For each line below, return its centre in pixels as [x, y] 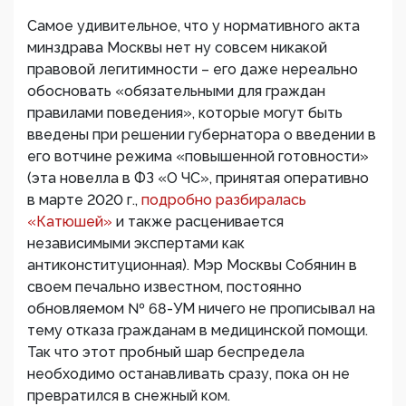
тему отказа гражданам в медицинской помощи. [198, 331]
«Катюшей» [72, 222]
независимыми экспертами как [136, 244]
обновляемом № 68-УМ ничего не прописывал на [201, 309]
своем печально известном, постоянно [164, 287]
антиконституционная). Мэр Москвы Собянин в [192, 266]
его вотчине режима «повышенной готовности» [198, 157]
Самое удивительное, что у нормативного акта [193, 26]
